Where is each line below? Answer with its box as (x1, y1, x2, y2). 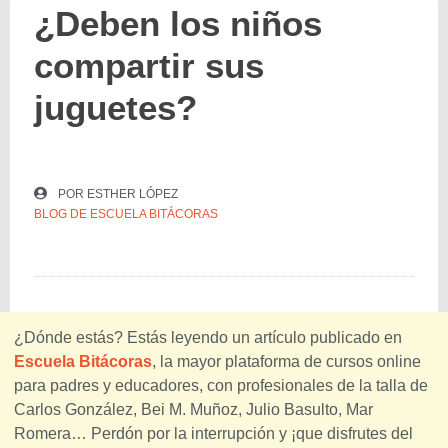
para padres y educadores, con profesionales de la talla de (14, 377, 428, 394)
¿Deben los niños (34, 4, 322, 43)
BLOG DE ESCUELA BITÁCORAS (34, 207, 218, 221)
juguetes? (34, 88, 197, 127)
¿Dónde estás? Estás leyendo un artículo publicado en (14, 329, 402, 346)
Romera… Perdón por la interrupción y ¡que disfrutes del (14, 425, 413, 442)
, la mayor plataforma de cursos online (152, 353, 421, 370)
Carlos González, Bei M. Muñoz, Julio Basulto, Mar (14, 401, 373, 418)
